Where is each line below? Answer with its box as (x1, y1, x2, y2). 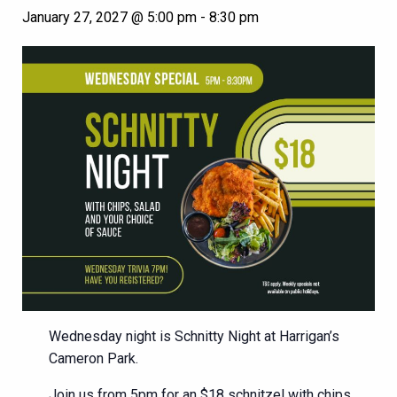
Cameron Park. (49, 349, 138, 367)
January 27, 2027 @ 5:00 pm (22, 9, 197, 26)
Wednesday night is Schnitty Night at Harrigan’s (49, 327, 339, 345)
